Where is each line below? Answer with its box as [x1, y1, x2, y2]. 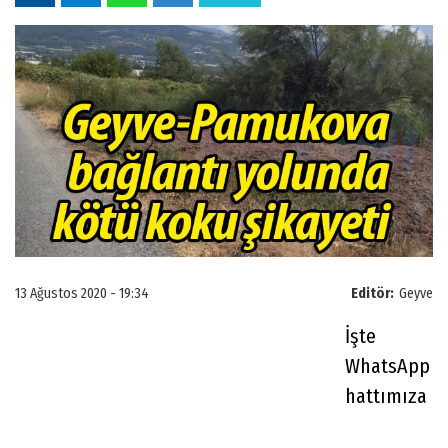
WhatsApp [345, 353, 430, 378]
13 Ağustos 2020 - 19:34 [15, 284, 149, 302]
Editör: [351, 284, 394, 302]
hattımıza [345, 383, 427, 408]
